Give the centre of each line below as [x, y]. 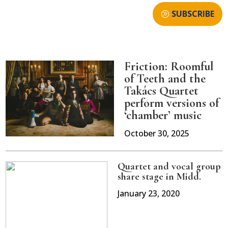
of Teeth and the [165, 79]
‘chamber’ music [163, 116]
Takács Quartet [161, 91]
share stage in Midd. [160, 177]
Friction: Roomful [169, 67]
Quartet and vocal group [169, 167]
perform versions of [172, 103]
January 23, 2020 [149, 194]
